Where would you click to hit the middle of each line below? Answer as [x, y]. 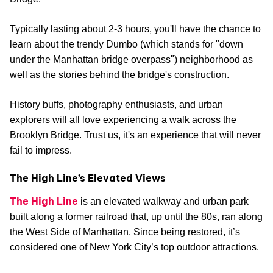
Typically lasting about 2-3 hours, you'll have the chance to [135, 29]
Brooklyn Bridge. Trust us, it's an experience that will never [135, 135]
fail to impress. [41, 151]
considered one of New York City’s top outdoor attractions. [134, 247]
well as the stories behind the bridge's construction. [119, 75]
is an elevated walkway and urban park [163, 202]
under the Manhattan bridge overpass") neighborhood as [131, 60]
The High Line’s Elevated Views [88, 178]
